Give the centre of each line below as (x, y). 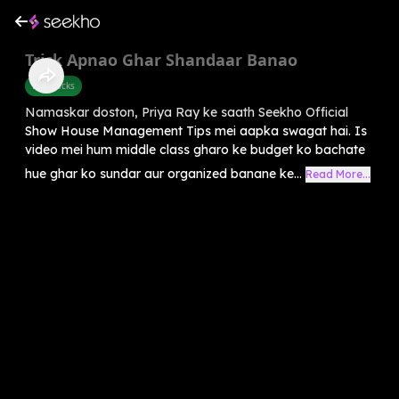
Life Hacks (53, 85)
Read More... (338, 174)
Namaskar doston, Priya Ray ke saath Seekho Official (187, 112)
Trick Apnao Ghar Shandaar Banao (161, 59)
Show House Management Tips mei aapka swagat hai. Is (196, 130)
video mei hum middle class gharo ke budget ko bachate (195, 149)
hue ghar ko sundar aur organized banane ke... (163, 173)
